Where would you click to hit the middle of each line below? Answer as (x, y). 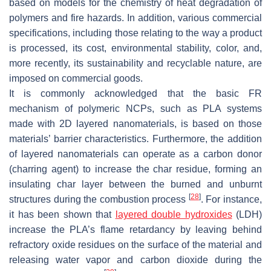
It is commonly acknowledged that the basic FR (135, 93)
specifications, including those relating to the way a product (135, 33)
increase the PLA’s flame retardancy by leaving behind (135, 229)
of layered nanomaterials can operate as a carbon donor (135, 154)
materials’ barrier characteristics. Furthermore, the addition (135, 139)
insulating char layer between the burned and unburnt (135, 184)
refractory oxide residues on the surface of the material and (135, 244)
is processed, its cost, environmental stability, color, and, (135, 48)
